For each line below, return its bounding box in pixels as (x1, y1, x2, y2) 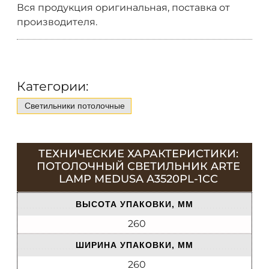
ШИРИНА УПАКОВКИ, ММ (75, 240, 193, 250)
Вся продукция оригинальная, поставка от (17, 1, 230, 13)
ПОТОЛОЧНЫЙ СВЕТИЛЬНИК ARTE (36, 160, 240, 174)
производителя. (17, 16, 97, 28)
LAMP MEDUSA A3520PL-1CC (58, 172, 218, 186)
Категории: (17, 79, 88, 94)
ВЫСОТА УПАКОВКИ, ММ (75, 199, 193, 210)
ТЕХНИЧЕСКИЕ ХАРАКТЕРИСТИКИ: (38, 147, 238, 161)
